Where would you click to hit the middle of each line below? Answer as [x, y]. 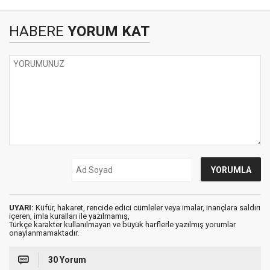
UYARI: [21, 208]
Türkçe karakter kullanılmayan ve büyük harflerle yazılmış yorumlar [122, 224]
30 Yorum [67, 260]
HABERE [36, 31]
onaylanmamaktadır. [44, 233]
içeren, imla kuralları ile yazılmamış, [69, 216]
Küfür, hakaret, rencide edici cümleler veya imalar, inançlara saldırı [147, 208]
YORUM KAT [107, 31]
